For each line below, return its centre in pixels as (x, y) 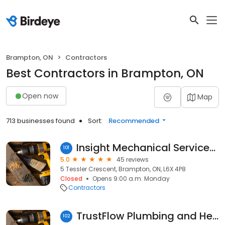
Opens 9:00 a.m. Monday (131, 179)
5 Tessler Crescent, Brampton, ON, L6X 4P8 (123, 169)
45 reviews (133, 159)
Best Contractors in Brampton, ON (105, 73)
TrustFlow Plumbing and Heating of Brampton (215, 216)
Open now (40, 96)
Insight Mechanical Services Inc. (212, 148)
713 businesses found (40, 121)
